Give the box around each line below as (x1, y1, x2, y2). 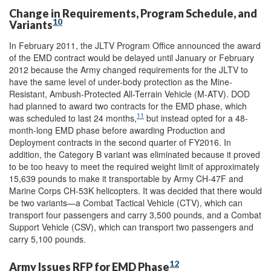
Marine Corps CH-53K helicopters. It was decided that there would (9, 184, 262, 197)
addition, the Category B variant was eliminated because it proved (9, 148, 260, 160)
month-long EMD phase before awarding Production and (9, 123, 225, 136)
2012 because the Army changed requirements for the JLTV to (9, 63, 248, 76)
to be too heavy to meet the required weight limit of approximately (9, 160, 260, 172)
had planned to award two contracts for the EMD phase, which (9, 99, 247, 112)
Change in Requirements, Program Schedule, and (9, 7, 257, 20)
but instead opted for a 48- (144, 111, 248, 124)
